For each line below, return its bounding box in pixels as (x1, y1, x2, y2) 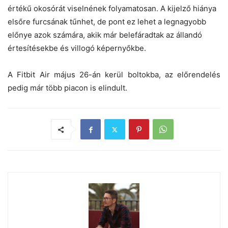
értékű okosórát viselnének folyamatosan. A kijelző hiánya (8, 4, 216, 14)
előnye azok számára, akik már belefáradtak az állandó (8, 30, 202, 40)
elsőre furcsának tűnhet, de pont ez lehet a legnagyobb (8, 17, 206, 27)
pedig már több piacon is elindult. (8, 83, 127, 93)
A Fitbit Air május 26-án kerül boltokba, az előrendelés (8, 70, 220, 80)
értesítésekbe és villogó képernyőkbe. (8, 43, 146, 53)
